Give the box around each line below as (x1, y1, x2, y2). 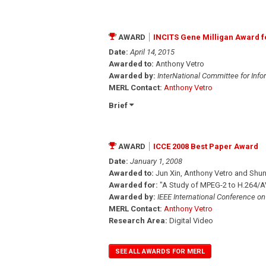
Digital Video (167, 216, 213, 225)
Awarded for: (109, 180, 158, 189)
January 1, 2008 (130, 156, 182, 166)
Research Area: (109, 216, 167, 225)
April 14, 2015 (130, 47, 175, 56)
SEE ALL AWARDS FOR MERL (115, 247, 205, 255)
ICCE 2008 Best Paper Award (153, 141, 258, 151)
